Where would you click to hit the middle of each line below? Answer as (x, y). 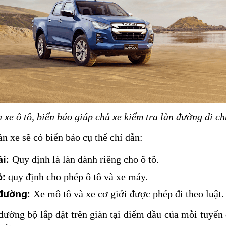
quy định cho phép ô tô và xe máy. (77, 177)
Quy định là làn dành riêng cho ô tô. (86, 160)
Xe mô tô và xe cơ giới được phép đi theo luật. (129, 194)
